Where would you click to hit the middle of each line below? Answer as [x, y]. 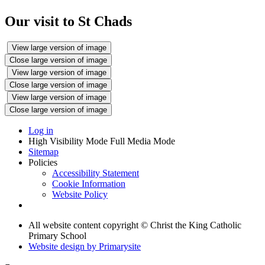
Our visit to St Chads [68, 21]
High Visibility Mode [68, 141]
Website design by [64, 246]
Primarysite [120, 246]
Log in [41, 130]
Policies [43, 162]
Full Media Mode [143, 141]
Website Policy [80, 194]
